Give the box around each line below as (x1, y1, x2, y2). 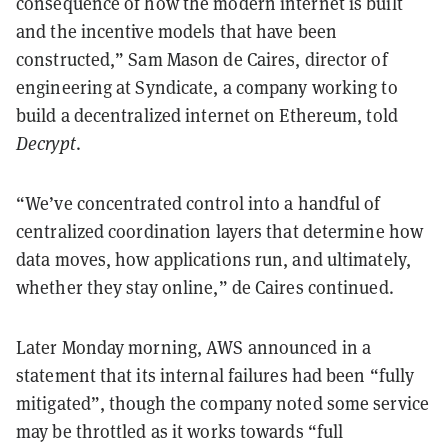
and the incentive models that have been (16, 19, 337, 43)
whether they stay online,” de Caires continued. (16, 275, 394, 299)
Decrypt (16, 131, 76, 155)
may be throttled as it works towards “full (16, 419, 344, 443)
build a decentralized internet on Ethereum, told (16, 103, 398, 127)
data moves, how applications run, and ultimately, (16, 247, 411, 271)
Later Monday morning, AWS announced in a (16, 335, 372, 359)
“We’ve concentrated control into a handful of (16, 191, 381, 215)
